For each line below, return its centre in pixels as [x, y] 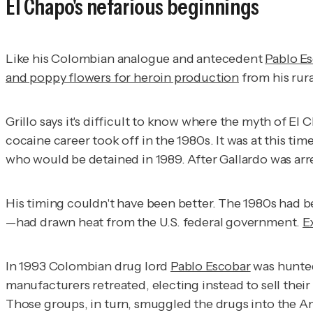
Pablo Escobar [210, 267]
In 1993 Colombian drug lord [88, 267]
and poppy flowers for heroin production [122, 78]
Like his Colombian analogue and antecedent [136, 59]
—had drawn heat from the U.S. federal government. [154, 223]
